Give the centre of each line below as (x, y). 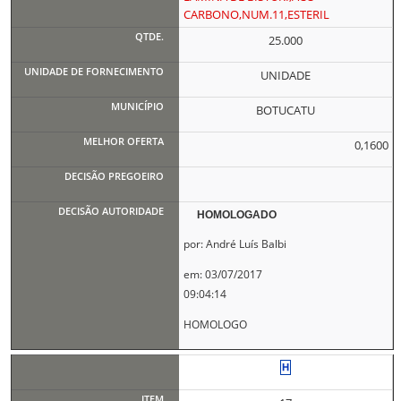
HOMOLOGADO (237, 215)
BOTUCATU (286, 110)
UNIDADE (286, 75)
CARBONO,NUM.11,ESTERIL (256, 14)
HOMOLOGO (215, 324)
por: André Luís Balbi (235, 244)
